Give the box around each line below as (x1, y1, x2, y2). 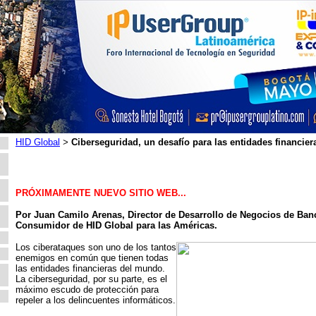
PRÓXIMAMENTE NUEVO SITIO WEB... (16, 188, 186, 198)
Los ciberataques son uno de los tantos (16, 242, 176, 253)
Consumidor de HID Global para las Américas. (16, 220, 217, 231)
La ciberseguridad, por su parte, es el (16, 274, 167, 284)
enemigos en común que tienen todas (16, 253, 169, 263)
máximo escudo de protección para (16, 284, 159, 295)
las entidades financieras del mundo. (16, 263, 165, 274)
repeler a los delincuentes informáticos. (16, 295, 176, 305)
